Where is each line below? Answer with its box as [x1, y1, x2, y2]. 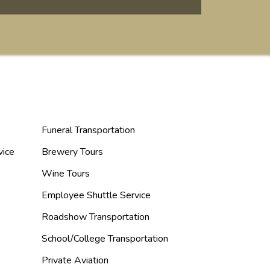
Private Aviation [42, 254, 108, 267]
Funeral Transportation [42, 124, 135, 137]
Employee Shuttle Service [42, 189, 151, 202]
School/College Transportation [42, 232, 168, 245]
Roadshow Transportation [42, 210, 149, 224]
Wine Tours [42, 167, 90, 180]
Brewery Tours [42, 145, 103, 159]
